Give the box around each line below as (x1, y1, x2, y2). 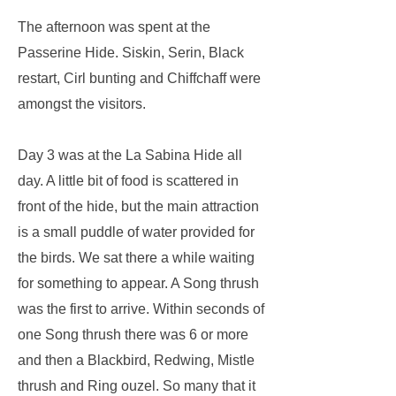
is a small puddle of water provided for (18, 225, 255, 240)
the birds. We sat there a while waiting (18, 250, 255, 265)
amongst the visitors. (18, 96, 146, 111)
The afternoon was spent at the (18, 19, 210, 34)
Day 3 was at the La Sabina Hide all (18, 148, 242, 163)
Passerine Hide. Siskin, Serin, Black (18, 45, 244, 60)
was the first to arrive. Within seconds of (18, 301, 264, 316)
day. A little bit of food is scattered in (18, 173, 239, 188)
